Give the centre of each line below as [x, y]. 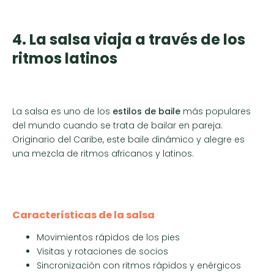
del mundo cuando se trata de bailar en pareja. [117, 125]
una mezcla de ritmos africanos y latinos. [103, 153]
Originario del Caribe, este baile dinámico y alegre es [128, 139]
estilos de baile [146, 111]
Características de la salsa [83, 215]
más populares [216, 111]
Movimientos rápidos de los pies [108, 238]
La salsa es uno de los [62, 111]
